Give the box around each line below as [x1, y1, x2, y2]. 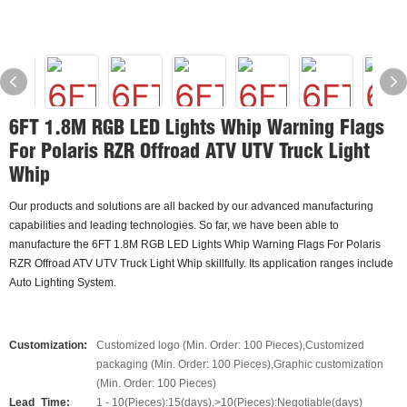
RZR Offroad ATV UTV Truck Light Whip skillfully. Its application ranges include [9, 257, 393, 270]
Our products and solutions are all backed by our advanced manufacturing [9, 200, 373, 213]
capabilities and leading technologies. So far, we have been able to [9, 219, 339, 232]
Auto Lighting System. [9, 276, 116, 289]
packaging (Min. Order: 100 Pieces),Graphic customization [96, 358, 383, 371]
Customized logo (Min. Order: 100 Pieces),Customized [96, 339, 364, 352]
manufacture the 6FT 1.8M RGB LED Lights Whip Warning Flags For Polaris [9, 238, 381, 251]
